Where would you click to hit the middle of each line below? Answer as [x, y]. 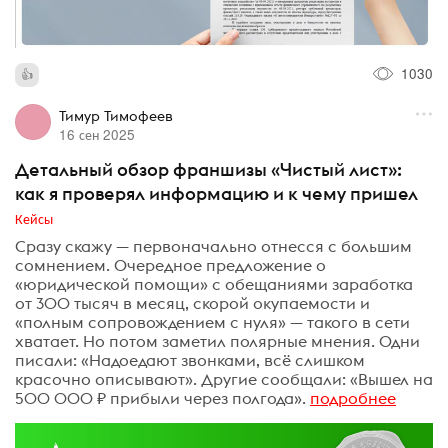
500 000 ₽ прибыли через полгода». [160, 398]
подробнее [353, 398]
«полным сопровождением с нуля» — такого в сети [212, 322]
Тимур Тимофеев [115, 115]
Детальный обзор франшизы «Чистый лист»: [208, 169]
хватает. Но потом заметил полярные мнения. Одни [217, 341]
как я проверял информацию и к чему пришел [216, 193]
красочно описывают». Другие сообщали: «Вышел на [224, 379]
